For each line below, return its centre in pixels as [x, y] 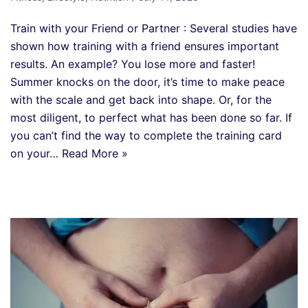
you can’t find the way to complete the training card [146, 135]
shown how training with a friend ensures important [145, 46]
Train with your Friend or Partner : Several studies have [154, 28]
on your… [36, 153]
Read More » [95, 153]
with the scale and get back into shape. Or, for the [141, 99]
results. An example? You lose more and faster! [133, 64]
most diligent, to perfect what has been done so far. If [151, 117]
